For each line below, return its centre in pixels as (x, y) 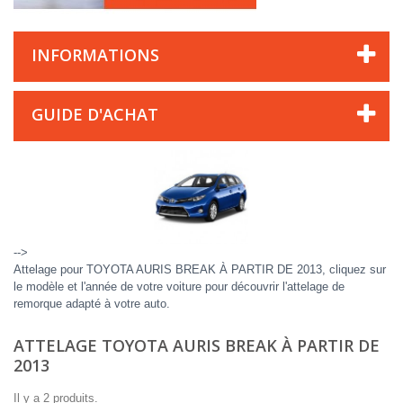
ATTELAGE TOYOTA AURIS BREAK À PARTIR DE (197, 346)
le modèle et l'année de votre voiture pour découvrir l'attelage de (179, 287)
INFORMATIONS (95, 55)
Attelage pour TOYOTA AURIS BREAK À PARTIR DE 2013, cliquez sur (200, 270)
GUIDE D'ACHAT (95, 114)
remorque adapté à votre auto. (92, 304)
